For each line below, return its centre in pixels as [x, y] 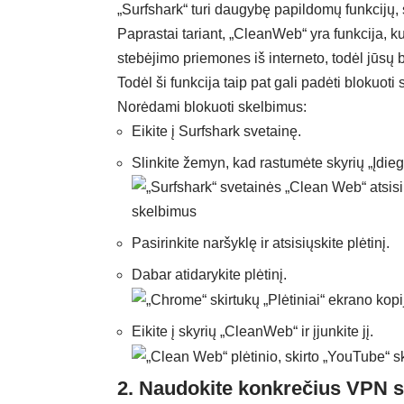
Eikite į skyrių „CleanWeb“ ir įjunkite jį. [252, 332]
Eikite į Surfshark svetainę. [216, 131]
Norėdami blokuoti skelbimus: [212, 106]
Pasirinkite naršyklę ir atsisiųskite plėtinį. [261, 243]
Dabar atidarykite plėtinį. [209, 274]
